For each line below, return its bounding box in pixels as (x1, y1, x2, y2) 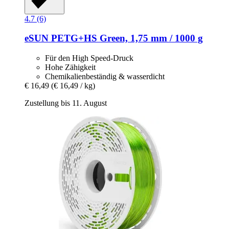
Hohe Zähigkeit (45, 62, 96, 72)
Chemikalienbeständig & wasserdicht (45, 72, 165, 81)
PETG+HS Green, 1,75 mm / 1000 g (49, 33, 203, 44)
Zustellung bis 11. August (25, 98, 107, 107)
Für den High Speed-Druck (45, 53, 133, 62)
